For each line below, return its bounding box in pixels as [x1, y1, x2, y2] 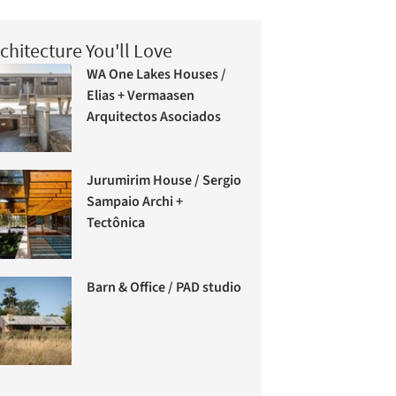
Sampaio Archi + [87, 192, 184, 212]
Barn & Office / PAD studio [87, 277, 242, 297]
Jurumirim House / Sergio [87, 171, 242, 191]
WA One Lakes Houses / [87, 64, 227, 84]
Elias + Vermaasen [87, 85, 195, 105]
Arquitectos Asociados [87, 106, 222, 126]
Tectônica [87, 213, 146, 233]
